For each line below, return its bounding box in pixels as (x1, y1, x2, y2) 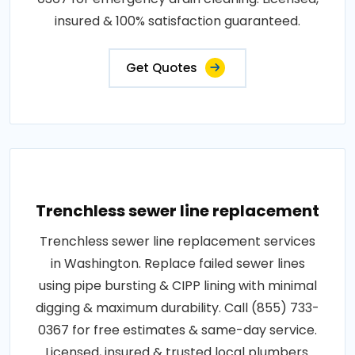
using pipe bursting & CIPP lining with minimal (38, 276, 317, 295)
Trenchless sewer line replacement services (40, 231, 315, 250)
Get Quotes (126, 59, 197, 76)
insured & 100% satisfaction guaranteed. (55, 11, 300, 30)
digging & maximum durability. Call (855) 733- (36, 298, 319, 317)
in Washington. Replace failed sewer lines (50, 254, 305, 273)
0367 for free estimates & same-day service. (38, 320, 317, 339)
